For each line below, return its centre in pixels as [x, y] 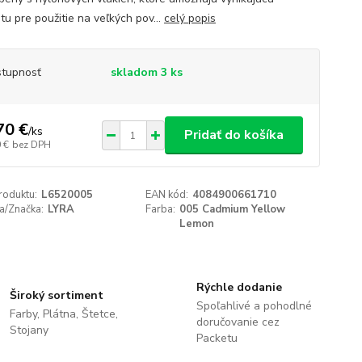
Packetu [217, 338]
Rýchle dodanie [239, 287]
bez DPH [31, 144]
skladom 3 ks [146, 72]
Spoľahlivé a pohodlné [254, 306]
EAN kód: [167, 195]
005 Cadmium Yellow [233, 209]
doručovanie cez [238, 322]
